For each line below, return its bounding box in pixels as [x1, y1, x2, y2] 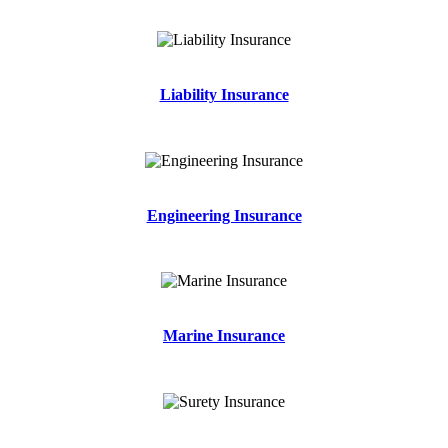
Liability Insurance [159, 86, 289, 104]
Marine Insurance [163, 327, 285, 345]
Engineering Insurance [146, 206, 302, 224]
